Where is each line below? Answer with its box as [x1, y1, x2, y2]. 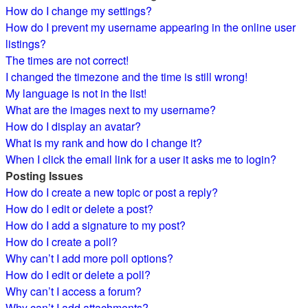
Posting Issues [5, 168, 83, 184]
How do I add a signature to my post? [5, 217, 186, 233]
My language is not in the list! [5, 85, 146, 101]
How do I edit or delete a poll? [5, 267, 151, 283]
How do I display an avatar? [5, 118, 141, 134]
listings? [5, 36, 46, 52]
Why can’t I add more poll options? [5, 250, 173, 266]
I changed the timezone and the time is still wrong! [5, 69, 247, 85]
